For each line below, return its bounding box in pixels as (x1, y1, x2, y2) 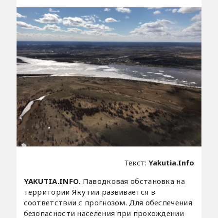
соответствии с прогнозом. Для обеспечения (23, 197, 192, 207)
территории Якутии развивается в (23, 186, 155, 197)
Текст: (124, 157, 149, 167)
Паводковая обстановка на (82, 176, 185, 186)
